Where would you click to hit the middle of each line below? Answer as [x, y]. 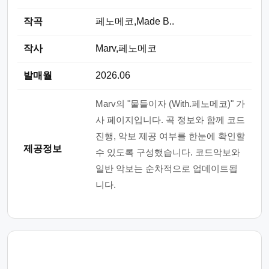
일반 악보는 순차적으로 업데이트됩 [167, 168]
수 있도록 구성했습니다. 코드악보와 [168, 152]
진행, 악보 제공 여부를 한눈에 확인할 [170, 136]
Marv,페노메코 [126, 48]
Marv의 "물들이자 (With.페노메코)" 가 [170, 104]
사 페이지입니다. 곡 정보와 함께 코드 [170, 120]
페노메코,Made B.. [135, 21]
